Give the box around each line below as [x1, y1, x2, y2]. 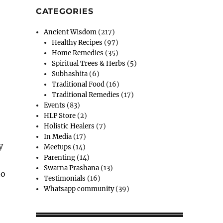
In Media [44, 132, 72, 141]
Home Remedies [52, 48, 104, 57]
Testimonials [44, 174, 86, 183]
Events [44, 101, 66, 110]
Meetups [44, 142, 72, 151]
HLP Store [44, 111, 76, 120]
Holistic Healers [44, 121, 95, 130]
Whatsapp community [44, 184, 114, 193]
